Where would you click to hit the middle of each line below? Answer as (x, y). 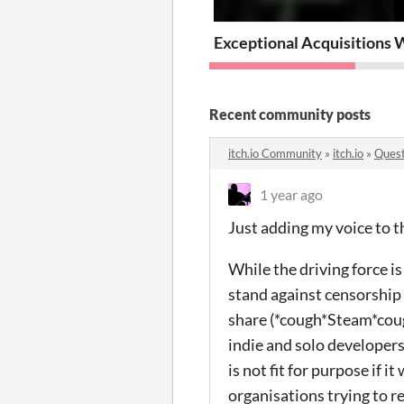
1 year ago (291, 194)
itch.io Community (275, 153)
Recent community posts (290, 114)
